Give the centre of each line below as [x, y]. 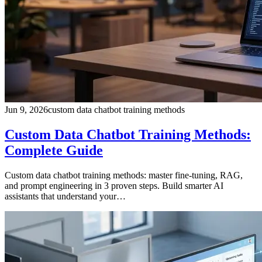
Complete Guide [54, 151]
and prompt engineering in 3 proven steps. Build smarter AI [114, 186]
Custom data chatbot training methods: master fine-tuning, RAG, [124, 175]
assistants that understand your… [65, 196]
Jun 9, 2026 [26, 110]
